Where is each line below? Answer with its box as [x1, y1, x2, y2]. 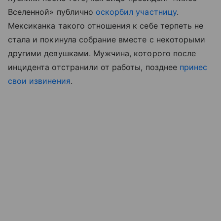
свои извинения [8, 76, 71, 86]
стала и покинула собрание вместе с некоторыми [8, 35, 206, 45]
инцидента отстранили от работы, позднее [8, 62, 180, 73]
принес [179, 62, 208, 73]
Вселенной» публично [8, 7, 96, 17]
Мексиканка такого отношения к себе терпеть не [8, 21, 204, 31]
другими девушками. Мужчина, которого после [8, 48, 196, 59]
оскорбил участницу [95, 7, 177, 17]
